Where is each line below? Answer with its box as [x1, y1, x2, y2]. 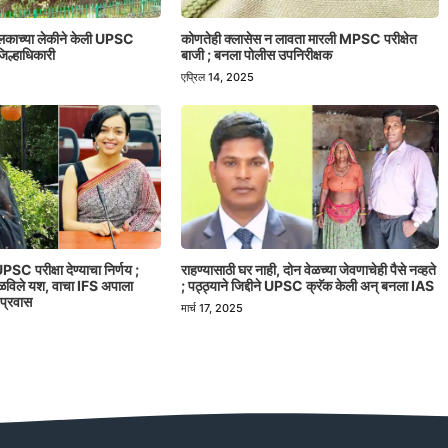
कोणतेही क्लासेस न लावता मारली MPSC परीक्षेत [180, 30, 417, 48]
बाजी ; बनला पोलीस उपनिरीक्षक [180, 46, 332, 64]
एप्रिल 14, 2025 [180, 70, 254, 85]
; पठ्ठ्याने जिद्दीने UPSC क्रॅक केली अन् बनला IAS [180, 277, 434, 295]
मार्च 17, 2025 [180, 301, 243, 316]
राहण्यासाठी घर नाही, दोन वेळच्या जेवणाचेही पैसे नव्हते [180, 261, 436, 279]
